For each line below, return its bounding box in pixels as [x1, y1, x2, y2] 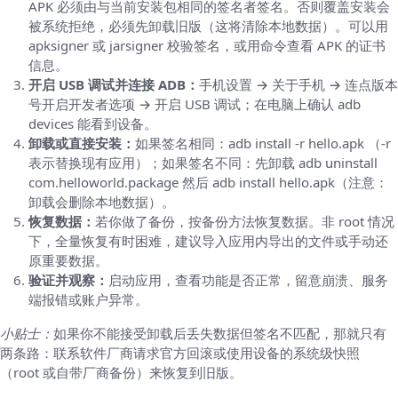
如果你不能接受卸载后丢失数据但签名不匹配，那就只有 [53, 324, 386, 343]
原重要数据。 [28, 251, 108, 270]
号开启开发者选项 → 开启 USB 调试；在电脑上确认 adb [28, 95, 361, 114]
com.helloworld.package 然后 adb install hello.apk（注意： [28, 173, 388, 192]
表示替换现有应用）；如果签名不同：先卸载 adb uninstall [28, 154, 378, 172]
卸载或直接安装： [28, 134, 135, 153]
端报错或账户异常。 [28, 291, 148, 309]
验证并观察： [28, 271, 108, 290]
